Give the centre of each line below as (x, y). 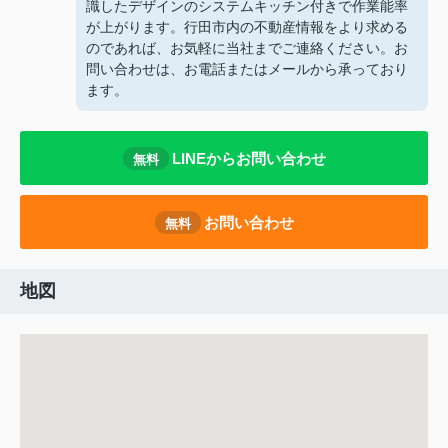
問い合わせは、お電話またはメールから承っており (247, 69)
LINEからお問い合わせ (248, 158)
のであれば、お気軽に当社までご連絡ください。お (247, 48)
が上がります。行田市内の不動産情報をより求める (247, 27)
